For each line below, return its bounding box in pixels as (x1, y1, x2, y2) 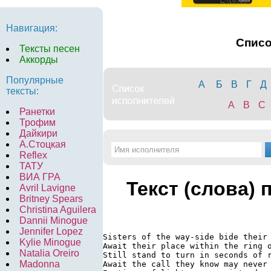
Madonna (19, 259, 60, 269)
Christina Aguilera (19, 204, 96, 215)
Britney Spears (19, 194, 83, 204)
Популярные (6, 75, 64, 85)
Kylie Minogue (19, 237, 81, 247)
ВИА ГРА (19, 172, 60, 182)
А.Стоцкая (19, 139, 66, 149)
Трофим (19, 117, 56, 128)
